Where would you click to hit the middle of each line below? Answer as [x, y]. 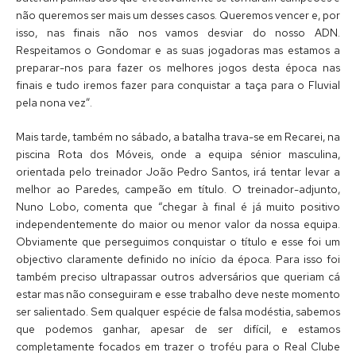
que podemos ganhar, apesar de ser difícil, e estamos [178, 329]
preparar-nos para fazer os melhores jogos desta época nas [178, 67]
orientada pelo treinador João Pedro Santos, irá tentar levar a [178, 172]
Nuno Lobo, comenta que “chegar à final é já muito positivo [178, 207]
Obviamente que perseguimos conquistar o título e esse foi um [178, 242]
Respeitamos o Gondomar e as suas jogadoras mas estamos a [178, 50]
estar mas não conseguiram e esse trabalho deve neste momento [178, 294]
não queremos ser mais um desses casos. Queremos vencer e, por [178, 15]
